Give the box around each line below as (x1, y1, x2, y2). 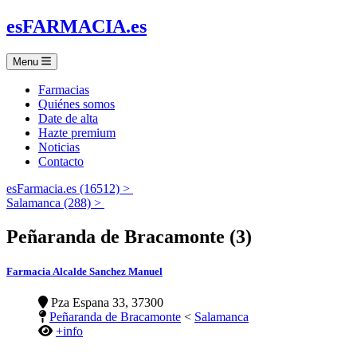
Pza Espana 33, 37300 (48, 296, 163, 310)
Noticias (38, 139, 80, 154)
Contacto (38, 154, 84, 168)
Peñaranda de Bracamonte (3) (6, 226, 252, 247)
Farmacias (38, 82, 89, 96)
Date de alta (38, 111, 98, 125)
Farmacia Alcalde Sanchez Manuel (6, 265, 163, 277)
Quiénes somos (38, 96, 115, 111)
